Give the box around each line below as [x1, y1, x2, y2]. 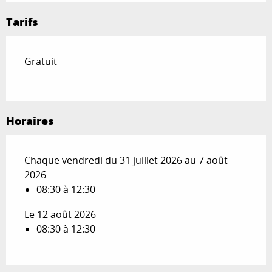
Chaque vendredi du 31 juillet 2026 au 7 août [24, 153, 228, 167]
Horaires [6, 112, 54, 129]
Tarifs [6, 13, 38, 30]
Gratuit [24, 54, 57, 68]
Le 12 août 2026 [24, 207, 96, 221]
